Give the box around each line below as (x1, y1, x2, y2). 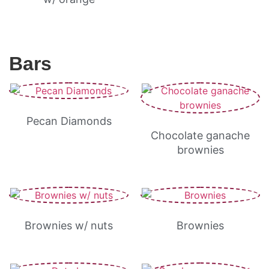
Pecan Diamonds (26, 115, 112, 127)
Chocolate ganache (151, 129, 250, 142)
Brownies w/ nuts (25, 219, 113, 232)
